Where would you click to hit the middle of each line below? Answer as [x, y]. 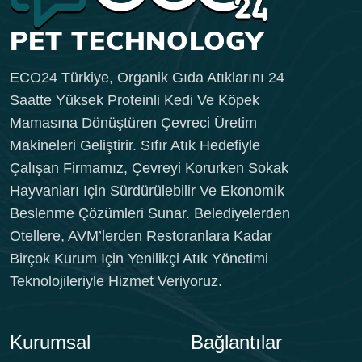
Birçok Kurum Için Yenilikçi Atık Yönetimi [139, 259]
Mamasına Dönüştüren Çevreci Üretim [133, 123]
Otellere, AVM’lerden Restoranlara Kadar [141, 236]
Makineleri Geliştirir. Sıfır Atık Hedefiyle [135, 146]
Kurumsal [50, 343]
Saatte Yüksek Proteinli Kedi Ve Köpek [135, 101]
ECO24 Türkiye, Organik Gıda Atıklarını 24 [147, 78]
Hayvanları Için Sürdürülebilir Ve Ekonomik [147, 191]
